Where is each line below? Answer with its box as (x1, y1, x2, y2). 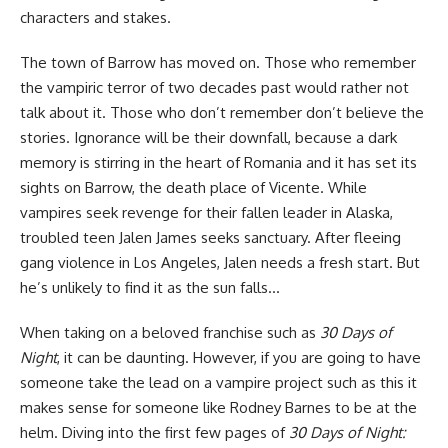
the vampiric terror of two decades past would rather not (20, 77, 409, 97)
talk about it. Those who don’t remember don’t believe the (20, 102, 424, 122)
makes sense (20, 397, 112, 417)
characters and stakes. (20, 7, 171, 27)
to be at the (331, 397, 417, 417)
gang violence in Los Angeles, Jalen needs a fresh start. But (20, 252, 420, 272)
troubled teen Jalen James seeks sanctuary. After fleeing (20, 227, 401, 247)
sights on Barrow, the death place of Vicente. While (20, 177, 367, 197)
